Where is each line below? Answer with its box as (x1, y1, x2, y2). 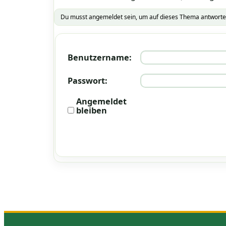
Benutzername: (68, 51, 132, 63)
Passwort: (68, 75, 107, 86)
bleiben (76, 104, 107, 116)
